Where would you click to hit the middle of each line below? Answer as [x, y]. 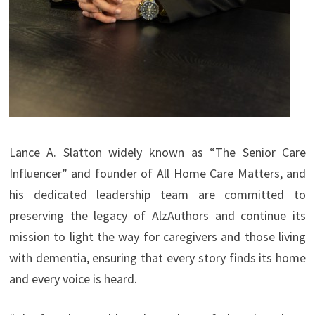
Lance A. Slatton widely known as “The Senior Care [157, 153]
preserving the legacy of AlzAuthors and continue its [157, 216]
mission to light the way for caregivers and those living [157, 237]
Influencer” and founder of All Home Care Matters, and [157, 174]
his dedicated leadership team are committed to [157, 195]
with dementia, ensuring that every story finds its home [157, 258]
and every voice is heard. [73, 279]
